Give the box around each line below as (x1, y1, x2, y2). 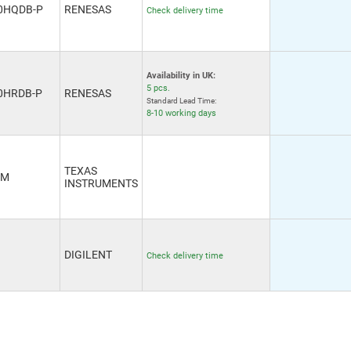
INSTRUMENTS (64, 177, 138, 190)
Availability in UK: (147, 71, 215, 81)
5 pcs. (147, 83, 170, 93)
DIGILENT (64, 248, 112, 261)
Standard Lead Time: (147, 96, 216, 105)
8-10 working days (147, 108, 216, 118)
